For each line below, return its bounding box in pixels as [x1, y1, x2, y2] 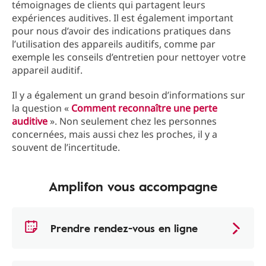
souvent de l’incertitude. [12, 141, 122, 154]
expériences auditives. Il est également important [12, 11, 233, 24]
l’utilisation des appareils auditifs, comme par [12, 37, 216, 50]
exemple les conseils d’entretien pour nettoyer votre [12, 50, 246, 64]
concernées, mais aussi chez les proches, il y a [12, 128, 217, 141]
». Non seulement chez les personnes [47, 115, 217, 128]
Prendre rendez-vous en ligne [50, 220, 198, 236]
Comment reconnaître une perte [71, 102, 217, 115]
